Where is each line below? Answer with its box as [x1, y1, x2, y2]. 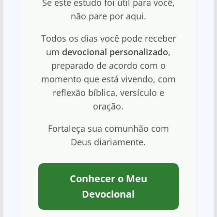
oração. [93, 100, 124, 112]
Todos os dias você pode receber [41, 32, 176, 45]
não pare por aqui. [70, 10, 146, 22]
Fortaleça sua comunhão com [47, 123, 169, 135]
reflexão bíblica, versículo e [52, 87, 164, 99]
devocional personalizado [62, 46, 169, 58]
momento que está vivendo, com [41, 73, 176, 85]
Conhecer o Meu [69, 172, 147, 186]
